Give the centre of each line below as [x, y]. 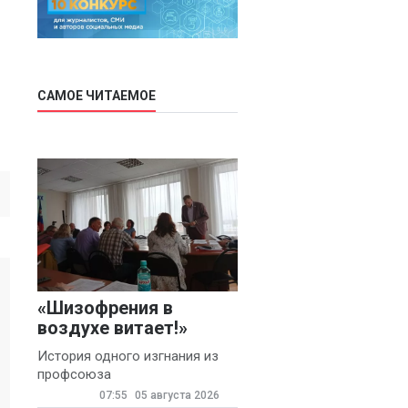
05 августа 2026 [176, 396]
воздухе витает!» [112, 328]
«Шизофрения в [105, 308]
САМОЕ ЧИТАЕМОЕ [97, 96]
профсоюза [74, 375]
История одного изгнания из [128, 357]
